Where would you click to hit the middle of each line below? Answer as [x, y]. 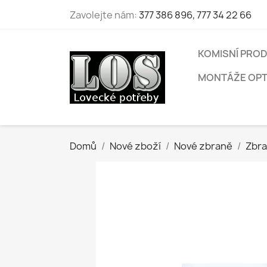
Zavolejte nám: [104, 15]
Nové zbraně [203, 146]
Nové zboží [135, 146]
